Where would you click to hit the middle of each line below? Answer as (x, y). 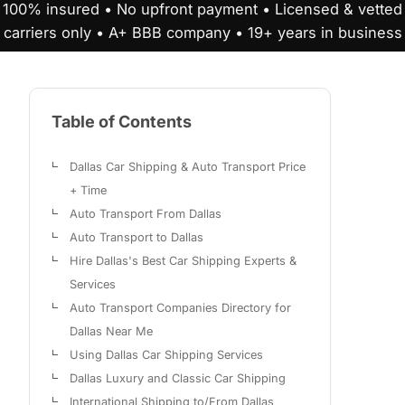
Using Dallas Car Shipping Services (166, 355)
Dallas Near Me (111, 332)
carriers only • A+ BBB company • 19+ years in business (202, 33)
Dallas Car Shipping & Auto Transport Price (188, 167)
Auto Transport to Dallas (137, 238)
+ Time (88, 191)
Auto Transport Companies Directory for (180, 308)
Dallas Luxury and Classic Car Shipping (178, 379)
